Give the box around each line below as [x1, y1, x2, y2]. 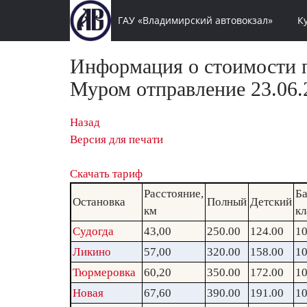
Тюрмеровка [73, 266, 136, 279]
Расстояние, [144, 187, 204, 200]
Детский [250, 195, 292, 208]
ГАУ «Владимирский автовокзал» [117, 13, 273, 27]
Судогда [73, 225, 114, 238]
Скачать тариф [70, 167, 143, 180]
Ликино [73, 245, 111, 258]
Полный [207, 195, 247, 208]
